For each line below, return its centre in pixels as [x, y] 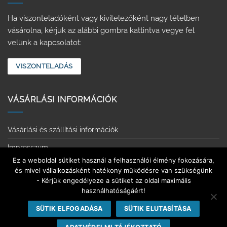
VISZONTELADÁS [44, 66]
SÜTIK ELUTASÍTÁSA [158, 209]
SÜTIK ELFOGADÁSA [69, 209]
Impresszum [28, 147]
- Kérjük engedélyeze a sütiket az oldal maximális [113, 180]
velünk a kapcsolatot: [45, 42]
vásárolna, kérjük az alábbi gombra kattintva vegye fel [101, 30]
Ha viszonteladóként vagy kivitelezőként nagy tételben [104, 18]
